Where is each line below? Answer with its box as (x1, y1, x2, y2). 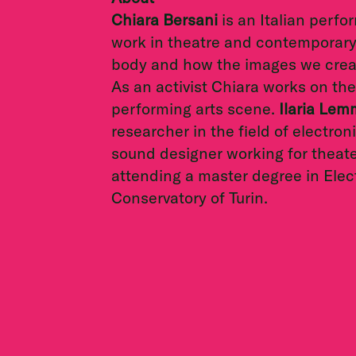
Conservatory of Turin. (111, 187, 268, 207)
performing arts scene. (111, 98, 279, 118)
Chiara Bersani (111, 9, 218, 29)
